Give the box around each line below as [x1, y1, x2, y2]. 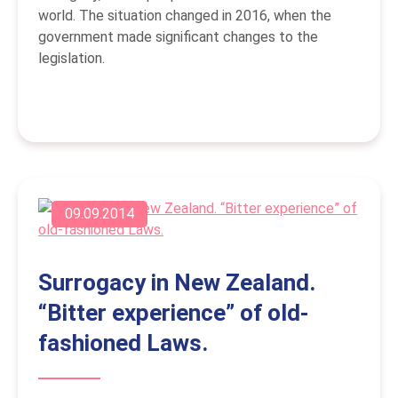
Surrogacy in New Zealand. [38, 269, 315, 297]
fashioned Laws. [38, 330, 208, 357]
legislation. [38, 50, 105, 68]
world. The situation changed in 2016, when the [38, 7, 331, 25]
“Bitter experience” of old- [38, 299, 309, 327]
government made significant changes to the [38, 28, 318, 46]
